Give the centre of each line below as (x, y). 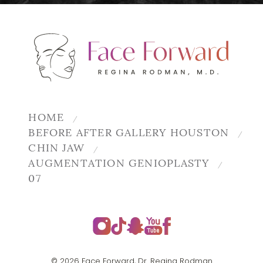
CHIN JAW (57, 149)
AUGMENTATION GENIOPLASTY (119, 164)
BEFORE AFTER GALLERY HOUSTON (129, 134)
